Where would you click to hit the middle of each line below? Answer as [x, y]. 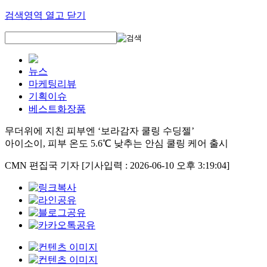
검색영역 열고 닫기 [45, 15]
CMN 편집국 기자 [43, 165]
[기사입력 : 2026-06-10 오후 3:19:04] [156, 165]
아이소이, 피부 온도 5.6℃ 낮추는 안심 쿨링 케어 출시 [117, 143]
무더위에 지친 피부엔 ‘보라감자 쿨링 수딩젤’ [100, 131]
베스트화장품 [57, 109]
